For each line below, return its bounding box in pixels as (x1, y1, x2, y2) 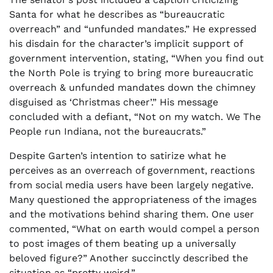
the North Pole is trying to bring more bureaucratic (9, 66, 253, 79)
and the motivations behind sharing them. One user (9, 208, 254, 220)
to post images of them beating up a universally (9, 237, 236, 249)
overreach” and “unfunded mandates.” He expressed (9, 23, 257, 35)
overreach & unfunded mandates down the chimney (9, 81, 255, 93)
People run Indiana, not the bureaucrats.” (9, 125, 206, 137)
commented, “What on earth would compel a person (9, 222, 260, 235)
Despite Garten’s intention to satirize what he (9, 149, 226, 161)
